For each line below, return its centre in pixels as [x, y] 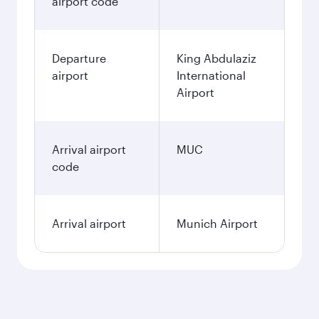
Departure [79, 58]
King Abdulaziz [216, 58]
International [211, 75]
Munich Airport [217, 223]
